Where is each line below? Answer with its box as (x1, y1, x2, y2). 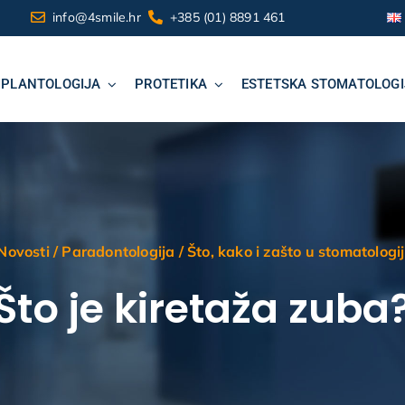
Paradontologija (61, 242, 175, 260)
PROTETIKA (135, 76, 208, 92)
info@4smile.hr (52, 8, 141, 25)
